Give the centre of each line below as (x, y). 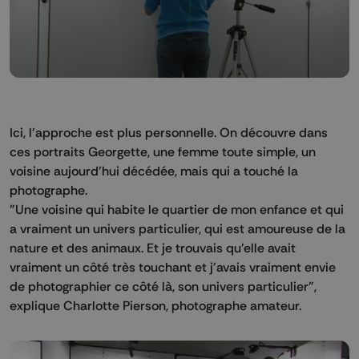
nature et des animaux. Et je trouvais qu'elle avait (153, 247)
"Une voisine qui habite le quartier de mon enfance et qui (177, 209)
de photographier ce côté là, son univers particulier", (163, 286)
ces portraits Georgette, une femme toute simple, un (163, 151)
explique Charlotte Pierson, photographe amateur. (155, 305)
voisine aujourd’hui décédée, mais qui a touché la (154, 170)
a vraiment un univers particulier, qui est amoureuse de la (177, 228)
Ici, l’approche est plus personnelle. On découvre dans (169, 132)
